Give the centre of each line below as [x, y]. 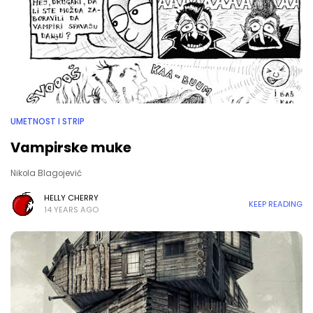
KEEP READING [276, 204]
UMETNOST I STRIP [48, 122]
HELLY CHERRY [71, 198]
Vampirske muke [71, 147]
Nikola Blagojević [46, 173]
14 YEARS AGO [71, 210]
